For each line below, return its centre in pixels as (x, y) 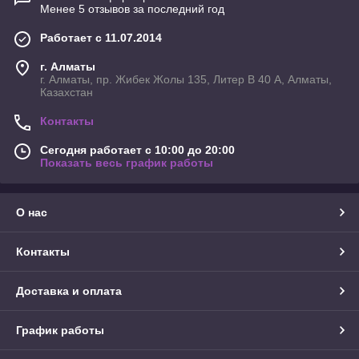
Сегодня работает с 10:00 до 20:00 (137, 150)
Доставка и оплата (69, 291)
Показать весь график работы (127, 163)
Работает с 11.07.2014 (101, 38)
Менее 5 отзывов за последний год (132, 9)
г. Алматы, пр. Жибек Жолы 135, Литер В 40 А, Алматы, (186, 80)
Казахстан (67, 93)
